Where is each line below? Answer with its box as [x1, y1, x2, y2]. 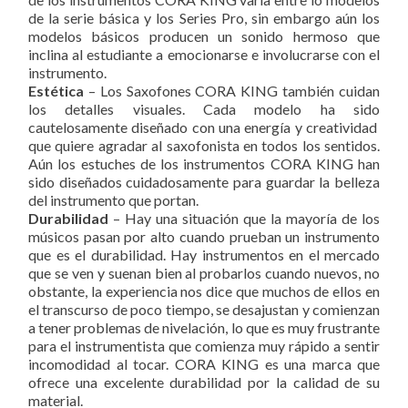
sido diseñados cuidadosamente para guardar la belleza [28, 173, 380, 191]
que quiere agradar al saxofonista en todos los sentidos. [28, 137, 380, 155]
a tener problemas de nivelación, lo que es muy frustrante [28, 319, 380, 337]
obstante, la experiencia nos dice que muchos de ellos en [28, 282, 380, 301]
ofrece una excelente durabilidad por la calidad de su [28, 373, 380, 392]
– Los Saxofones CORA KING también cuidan [84, 82, 380, 100]
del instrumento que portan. [28, 191, 199, 209]
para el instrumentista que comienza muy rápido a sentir [28, 337, 380, 355]
